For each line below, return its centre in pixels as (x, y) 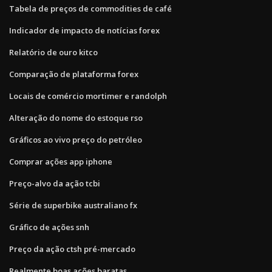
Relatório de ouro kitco (53, 52)
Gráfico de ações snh (49, 227)
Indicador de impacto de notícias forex (84, 30)
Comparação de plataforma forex (74, 74)
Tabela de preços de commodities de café (90, 8)
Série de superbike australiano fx (73, 205)
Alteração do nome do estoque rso (76, 117)
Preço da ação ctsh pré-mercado (72, 249)
